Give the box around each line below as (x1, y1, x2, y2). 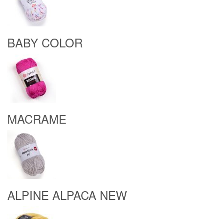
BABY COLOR (7, 34, 83, 51)
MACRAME (7, 110, 66, 127)
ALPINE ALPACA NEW (7, 186, 127, 203)
